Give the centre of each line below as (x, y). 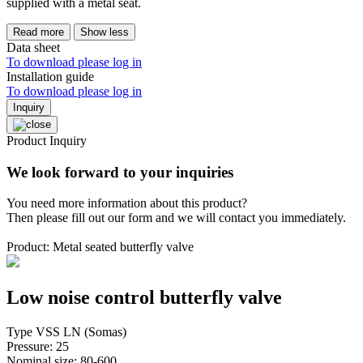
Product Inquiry (47, 140)
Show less (105, 32)
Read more (38, 32)
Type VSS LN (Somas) (66, 332)
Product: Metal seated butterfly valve (100, 247)
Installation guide (50, 76)
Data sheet (33, 47)
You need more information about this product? (127, 203)
